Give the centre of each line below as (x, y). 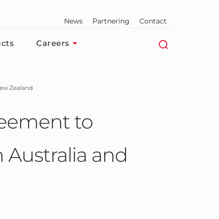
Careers (53, 43)
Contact (153, 21)
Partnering (111, 21)
